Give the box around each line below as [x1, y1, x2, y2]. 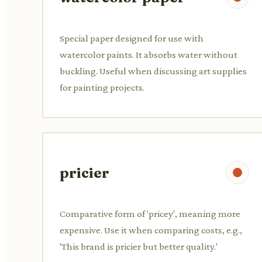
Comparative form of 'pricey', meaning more [60, 208, 240, 219]
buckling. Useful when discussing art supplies [60, 65, 247, 77]
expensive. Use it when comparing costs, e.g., [60, 224, 242, 236]
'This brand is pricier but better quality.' [60, 240, 218, 252]
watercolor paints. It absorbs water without [60, 49, 237, 60]
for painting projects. [60, 81, 144, 93]
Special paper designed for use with [60, 32, 204, 44]
